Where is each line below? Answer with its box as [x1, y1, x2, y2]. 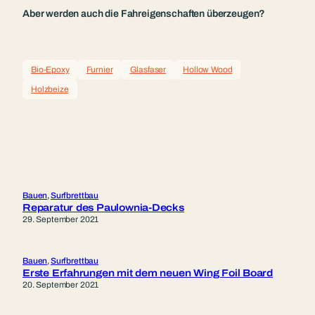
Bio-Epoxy [31, 65, 70, 75]
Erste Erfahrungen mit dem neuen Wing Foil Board [22, 268, 274, 279]
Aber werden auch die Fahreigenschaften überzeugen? [22, 8, 266, 20]
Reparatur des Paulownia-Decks [22, 202, 184, 214]
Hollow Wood [183, 65, 233, 75]
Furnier [86, 65, 113, 75]
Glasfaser [129, 65, 167, 75]
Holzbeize [31, 84, 69, 95]
